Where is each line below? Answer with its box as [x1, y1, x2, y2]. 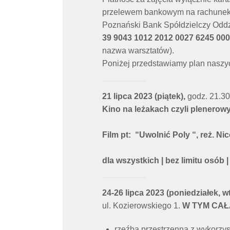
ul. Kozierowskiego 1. [102, 201, 182, 210]
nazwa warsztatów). [102, 46, 174, 55]
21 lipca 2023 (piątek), [102, 91, 187, 101]
